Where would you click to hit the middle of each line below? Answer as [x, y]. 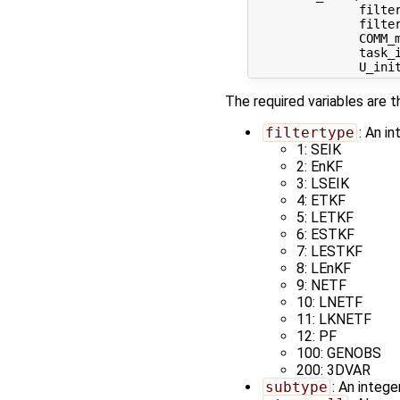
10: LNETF [329, 302]
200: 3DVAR [333, 370]
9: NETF [321, 285]
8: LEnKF [324, 268]
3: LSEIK [323, 183]
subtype [296, 387]
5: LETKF [325, 217]
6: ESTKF [325, 234]
